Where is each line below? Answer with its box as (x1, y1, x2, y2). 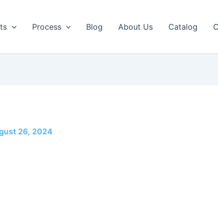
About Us (118, 22, 153, 32)
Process (32, 22, 61, 32)
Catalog (168, 22, 198, 32)
